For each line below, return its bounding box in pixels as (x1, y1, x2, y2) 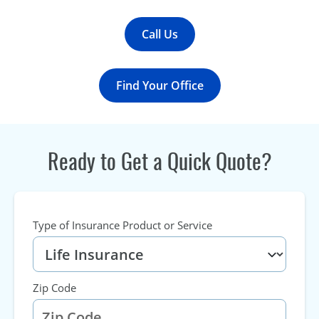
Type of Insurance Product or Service (33, 218, 212, 232)
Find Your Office (115, 78, 204, 93)
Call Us (141, 26, 178, 42)
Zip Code (33, 281, 76, 295)
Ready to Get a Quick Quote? (47, 147, 272, 176)
